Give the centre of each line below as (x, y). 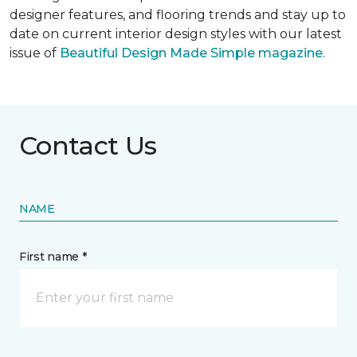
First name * (53, 257)
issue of (35, 53)
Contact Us (88, 146)
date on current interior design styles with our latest (176, 34)
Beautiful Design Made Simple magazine (191, 53)
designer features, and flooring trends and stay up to (178, 15)
